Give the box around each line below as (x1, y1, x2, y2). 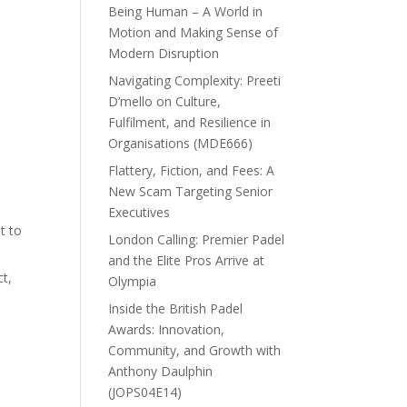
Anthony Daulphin (108, 362, 213, 380)
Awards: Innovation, (108, 320, 225, 338)
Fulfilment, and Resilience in (108, 113, 272, 131)
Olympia (108, 272, 157, 290)
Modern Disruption (108, 44, 220, 62)
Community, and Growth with (108, 341, 282, 359)
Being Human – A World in (108, 2, 263, 20)
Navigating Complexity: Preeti (108, 71, 282, 89)
